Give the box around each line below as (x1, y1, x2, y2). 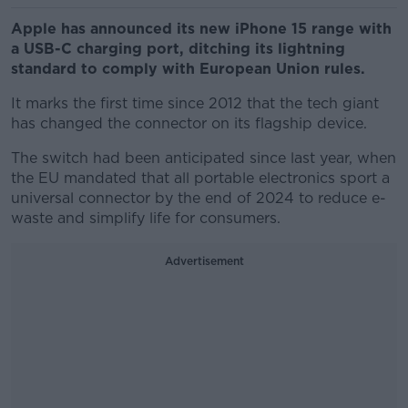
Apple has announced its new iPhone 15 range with (11, 20, 392, 37)
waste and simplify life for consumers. (11, 209, 280, 227)
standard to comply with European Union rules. (11, 60, 365, 77)
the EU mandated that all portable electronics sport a (11, 169, 390, 187)
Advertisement (164, 254, 244, 268)
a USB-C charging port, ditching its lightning (11, 40, 345, 57)
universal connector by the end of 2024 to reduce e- (11, 189, 386, 207)
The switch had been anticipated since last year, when (11, 149, 396, 167)
